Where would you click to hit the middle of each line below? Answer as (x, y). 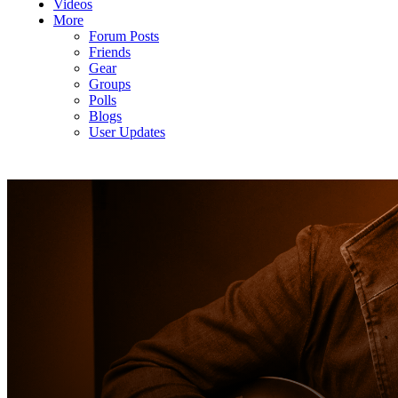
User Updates (127, 132)
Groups (110, 84)
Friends (110, 52)
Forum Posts (124, 36)
